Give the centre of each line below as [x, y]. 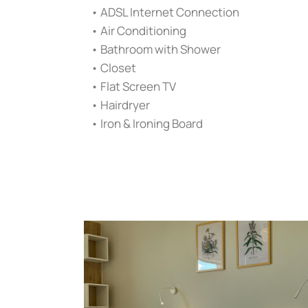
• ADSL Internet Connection [165, 12]
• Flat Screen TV [133, 86]
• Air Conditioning [139, 31]
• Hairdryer [120, 105]
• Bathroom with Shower [156, 49]
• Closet [113, 68]
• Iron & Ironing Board [147, 123]
